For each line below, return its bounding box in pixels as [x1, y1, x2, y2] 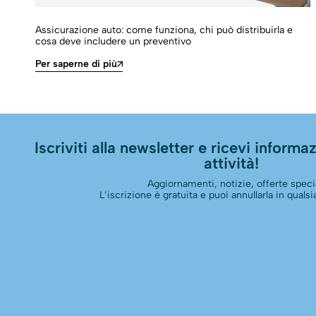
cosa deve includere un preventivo [35, 35, 191, 47]
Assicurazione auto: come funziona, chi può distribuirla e [35, 23, 293, 36]
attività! [204, 154, 260, 173]
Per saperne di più [35, 58, 117, 71]
